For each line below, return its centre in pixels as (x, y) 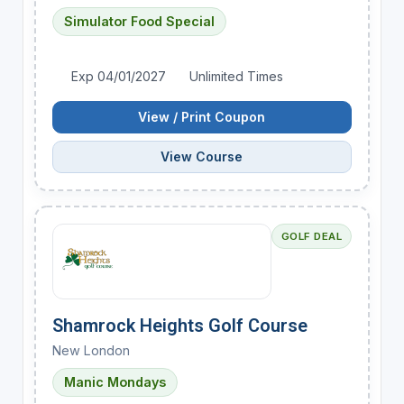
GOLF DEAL (312, 236)
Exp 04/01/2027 (119, 76)
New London (91, 350)
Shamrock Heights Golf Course (179, 325)
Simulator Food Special (139, 21)
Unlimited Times (234, 76)
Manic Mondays (115, 381)
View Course (202, 156)
